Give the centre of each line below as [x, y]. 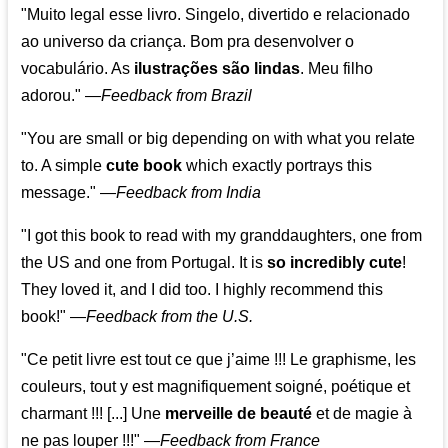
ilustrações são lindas [217, 69]
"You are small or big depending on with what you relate [218, 139]
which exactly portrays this [277, 166]
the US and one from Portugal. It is [144, 263]
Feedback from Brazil [177, 96]
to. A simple [64, 166]
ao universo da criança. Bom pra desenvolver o [188, 42]
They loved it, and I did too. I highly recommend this [202, 290]
